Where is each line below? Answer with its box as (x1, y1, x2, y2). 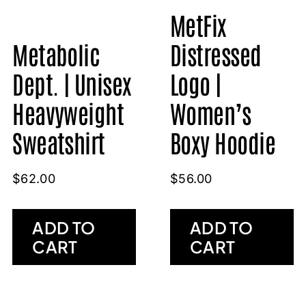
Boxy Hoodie (169, 125, 276, 158)
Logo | (169, 66, 221, 99)
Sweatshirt (12, 125, 105, 158)
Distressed (169, 37, 262, 70)
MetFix (169, 8, 227, 40)
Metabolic (12, 37, 100, 70)
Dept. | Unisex (12, 66, 132, 99)
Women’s (169, 96, 251, 128)
